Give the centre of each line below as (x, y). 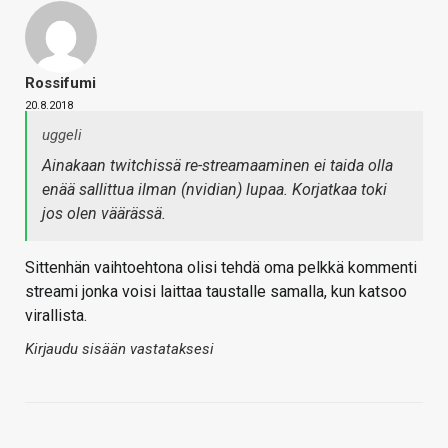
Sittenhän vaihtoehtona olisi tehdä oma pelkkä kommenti (221, 267)
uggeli (62, 134)
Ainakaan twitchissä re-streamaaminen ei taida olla (217, 165)
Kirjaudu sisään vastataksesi (119, 348)
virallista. (56, 315)
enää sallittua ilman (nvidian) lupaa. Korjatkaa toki (214, 189)
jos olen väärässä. (104, 213)
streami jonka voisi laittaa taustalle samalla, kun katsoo (216, 291)
